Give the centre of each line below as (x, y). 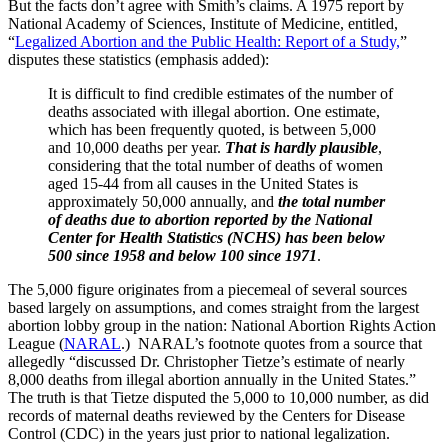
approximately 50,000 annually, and (163, 201)
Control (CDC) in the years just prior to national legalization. (199, 433)
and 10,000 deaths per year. (136, 147)
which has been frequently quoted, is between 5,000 (212, 129)
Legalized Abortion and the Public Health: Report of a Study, (207, 41)
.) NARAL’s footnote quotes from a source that (271, 343)
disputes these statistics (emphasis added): (138, 59)
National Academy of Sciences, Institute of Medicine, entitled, (203, 23)
